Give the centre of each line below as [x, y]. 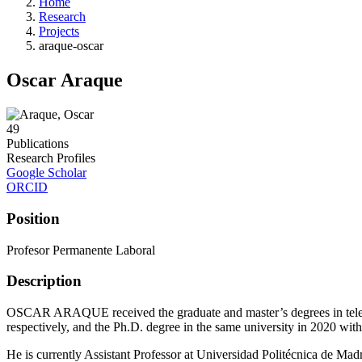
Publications [38, 144]
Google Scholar [46, 173]
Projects [59, 32]
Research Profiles [51, 158]
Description [44, 281]
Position [33, 218]
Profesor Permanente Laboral [81, 250]
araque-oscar [71, 46]
